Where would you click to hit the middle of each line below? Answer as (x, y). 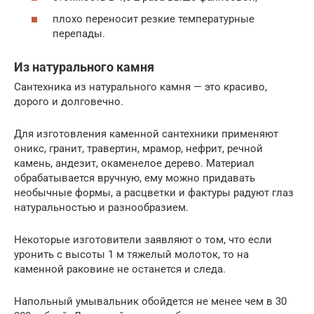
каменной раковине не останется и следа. (120, 269)
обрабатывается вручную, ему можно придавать (135, 178)
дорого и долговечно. (69, 102)
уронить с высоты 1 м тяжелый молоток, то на (131, 255)
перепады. (79, 34)
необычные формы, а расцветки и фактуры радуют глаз (154, 193)
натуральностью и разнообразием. (101, 208)
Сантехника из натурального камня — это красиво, (141, 87)
